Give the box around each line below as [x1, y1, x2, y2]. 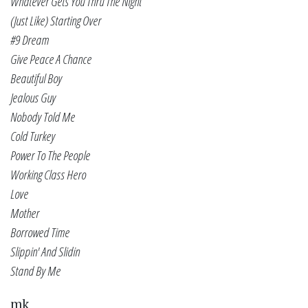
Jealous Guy [10, 88, 56, 107]
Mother [10, 203, 39, 222]
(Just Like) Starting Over [10, 11, 101, 30]
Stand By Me [10, 261, 60, 280]
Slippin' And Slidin [10, 242, 80, 261]
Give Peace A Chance [10, 49, 91, 68]
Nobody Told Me [10, 107, 75, 126]
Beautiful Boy [10, 69, 62, 87]
